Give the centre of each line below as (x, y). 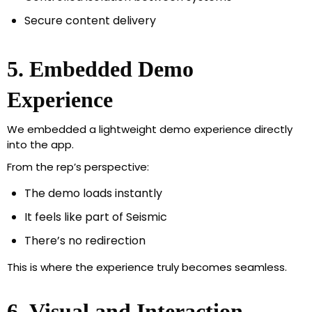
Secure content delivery (90, 21)
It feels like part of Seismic (96, 217)
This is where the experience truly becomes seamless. (147, 267)
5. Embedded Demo (100, 69)
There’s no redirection (85, 241)
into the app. (40, 145)
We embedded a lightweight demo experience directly (150, 130)
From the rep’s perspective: (78, 167)
